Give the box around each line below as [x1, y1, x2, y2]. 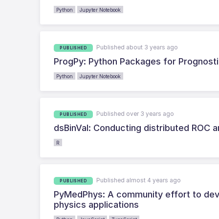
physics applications [54, 199, 139, 210]
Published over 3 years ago [96, 109, 175, 117]
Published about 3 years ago [96, 43, 178, 51]
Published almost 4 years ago [96, 176, 181, 184]
